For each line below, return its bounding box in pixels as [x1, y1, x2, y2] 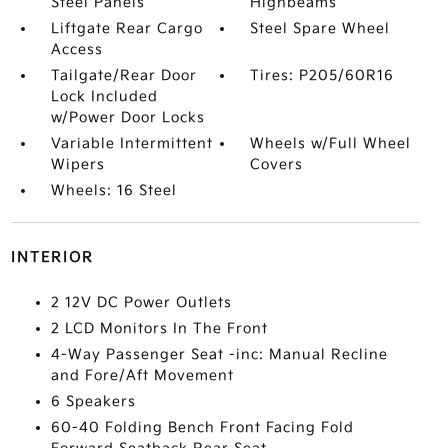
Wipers [50, 155, 105, 173]
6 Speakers [50, 392, 136, 410]
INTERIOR [10, 248, 94, 266]
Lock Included [50, 87, 158, 105]
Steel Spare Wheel [250, 19, 391, 37]
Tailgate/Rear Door [50, 66, 197, 84]
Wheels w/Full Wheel [250, 134, 412, 152]
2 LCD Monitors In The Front [50, 319, 268, 337]
